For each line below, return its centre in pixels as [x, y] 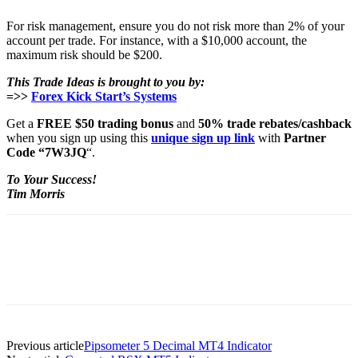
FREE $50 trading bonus [105, 123]
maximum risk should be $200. [84, 54]
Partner [305, 137]
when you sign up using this [79, 137]
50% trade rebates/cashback [275, 123]
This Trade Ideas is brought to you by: [105, 82]
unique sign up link [203, 137]
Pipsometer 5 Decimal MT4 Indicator [178, 345]
